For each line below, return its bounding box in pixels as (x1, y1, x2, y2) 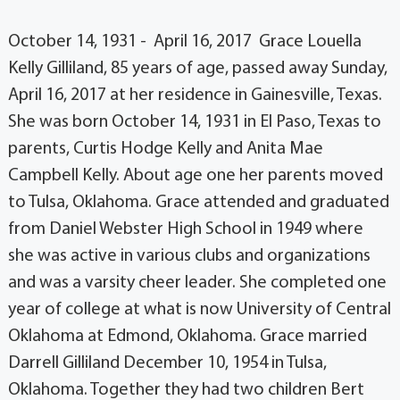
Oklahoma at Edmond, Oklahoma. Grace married (7, 327, 367, 346)
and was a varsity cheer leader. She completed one (7, 273, 387, 292)
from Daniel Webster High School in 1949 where (7, 220, 363, 238)
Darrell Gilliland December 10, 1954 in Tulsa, (7, 354, 327, 372)
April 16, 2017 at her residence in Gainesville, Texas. (7, 86, 382, 104)
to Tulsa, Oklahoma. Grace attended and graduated (7, 193, 389, 212)
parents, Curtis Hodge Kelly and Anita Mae (7, 139, 323, 158)
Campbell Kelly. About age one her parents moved (7, 166, 383, 185)
